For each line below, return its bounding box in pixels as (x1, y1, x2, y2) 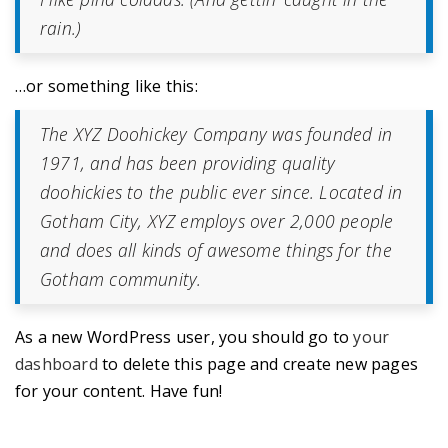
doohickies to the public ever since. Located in (40, 179, 403, 204)
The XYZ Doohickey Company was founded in (40, 121, 393, 146)
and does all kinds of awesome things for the (40, 237, 392, 262)
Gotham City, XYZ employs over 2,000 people (40, 208, 394, 233)
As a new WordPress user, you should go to (15, 325, 354, 348)
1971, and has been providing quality (40, 150, 336, 175)
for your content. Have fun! (15, 379, 223, 402)
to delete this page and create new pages (97, 352, 419, 375)
